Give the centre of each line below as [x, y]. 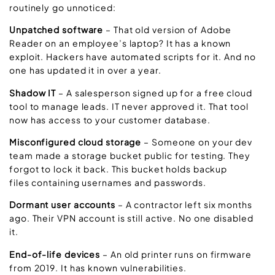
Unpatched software [56, 30]
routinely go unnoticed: [63, 7]
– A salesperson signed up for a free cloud [154, 92]
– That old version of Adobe [167, 30]
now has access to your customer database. [110, 119]
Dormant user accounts [62, 205]
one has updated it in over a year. [85, 70]
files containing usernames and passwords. [108, 183]
